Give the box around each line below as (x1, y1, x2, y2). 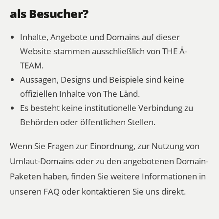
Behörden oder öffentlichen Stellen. (20, 115, 155, 128)
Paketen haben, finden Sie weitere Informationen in (10, 170, 206, 182)
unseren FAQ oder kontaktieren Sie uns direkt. (10, 185, 186, 197)
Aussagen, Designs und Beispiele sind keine (20, 73, 184, 85)
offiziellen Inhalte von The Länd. (20, 87, 140, 99)
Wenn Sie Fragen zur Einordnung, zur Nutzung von (10, 140, 199, 152)
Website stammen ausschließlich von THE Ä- (20, 44, 187, 57)
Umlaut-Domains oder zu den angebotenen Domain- (10, 155, 208, 167)
